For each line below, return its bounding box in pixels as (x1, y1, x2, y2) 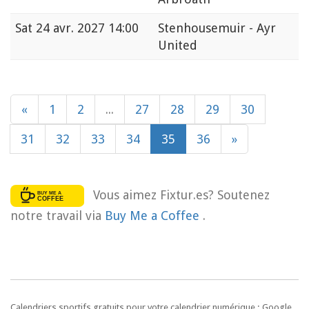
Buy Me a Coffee (105, 208, 203, 223)
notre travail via (10, 208, 105, 223)
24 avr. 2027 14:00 (36, 21, 139, 36)
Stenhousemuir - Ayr (158, 21, 276, 36)
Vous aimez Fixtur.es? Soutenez (92, 187, 270, 202)
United (158, 38, 197, 53)
